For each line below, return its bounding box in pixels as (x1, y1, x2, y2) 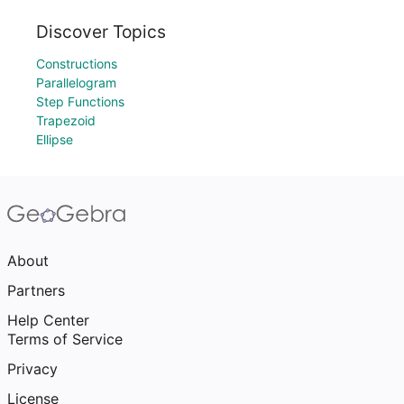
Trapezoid (36, 113, 96, 128)
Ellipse (36, 132, 73, 147)
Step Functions (36, 94, 124, 109)
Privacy (7, 360, 58, 378)
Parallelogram (36, 75, 116, 90)
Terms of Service (7, 330, 123, 348)
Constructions (36, 56, 117, 71)
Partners (7, 281, 65, 299)
